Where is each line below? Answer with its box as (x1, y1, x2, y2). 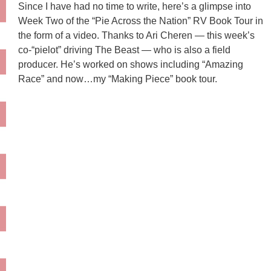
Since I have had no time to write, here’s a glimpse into (18, 1, 251, 11)
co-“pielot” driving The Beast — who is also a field (18, 45, 230, 55)
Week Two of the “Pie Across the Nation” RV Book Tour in (18, 16, 263, 26)
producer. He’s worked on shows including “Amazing (18, 59, 243, 70)
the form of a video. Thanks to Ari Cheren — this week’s (18, 30, 255, 41)
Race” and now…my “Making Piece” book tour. (18, 74, 217, 84)
